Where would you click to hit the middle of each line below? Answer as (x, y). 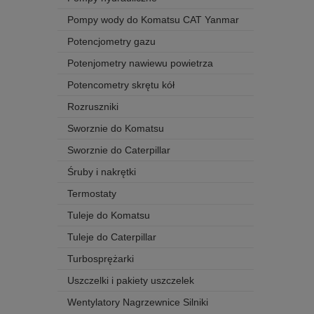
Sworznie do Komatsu (116, 129)
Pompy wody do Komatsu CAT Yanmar (153, 20)
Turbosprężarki (101, 259)
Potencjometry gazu (111, 42)
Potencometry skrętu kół (121, 85)
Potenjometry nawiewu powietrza (140, 63)
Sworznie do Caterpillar (119, 150)
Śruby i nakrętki (102, 172)
